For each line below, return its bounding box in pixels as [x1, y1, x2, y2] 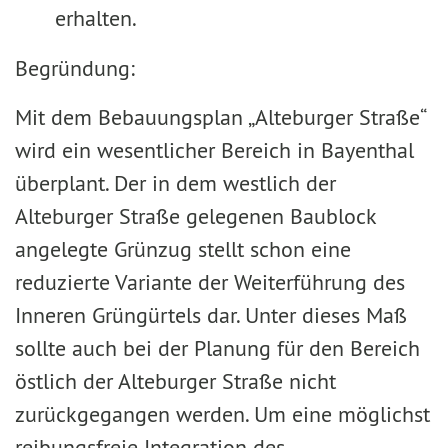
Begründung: [15, 54, 135, 82]
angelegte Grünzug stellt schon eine [15, 235, 351, 263]
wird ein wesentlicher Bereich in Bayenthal [15, 136, 414, 164]
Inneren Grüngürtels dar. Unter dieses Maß [15, 301, 407, 329]
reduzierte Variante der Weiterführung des [15, 268, 405, 296]
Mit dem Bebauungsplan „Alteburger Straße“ [15, 103, 425, 131]
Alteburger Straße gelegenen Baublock [15, 202, 376, 230]
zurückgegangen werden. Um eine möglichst [15, 400, 430, 428]
